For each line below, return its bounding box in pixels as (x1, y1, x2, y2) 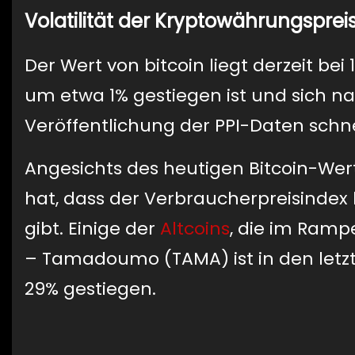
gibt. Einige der (25, 216, 160, 241)
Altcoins (160, 216, 230, 241)
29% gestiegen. (25, 276, 156, 301)
